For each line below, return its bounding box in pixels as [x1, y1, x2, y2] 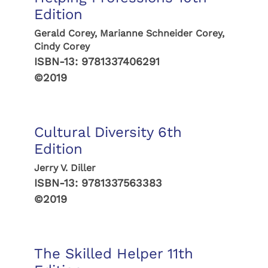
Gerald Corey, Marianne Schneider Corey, [33, 28, 224, 39]
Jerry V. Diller [33, 162, 96, 173]
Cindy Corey [33, 41, 90, 52]
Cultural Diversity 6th [33, 124, 182, 141]
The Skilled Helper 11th [33, 245, 193, 262]
